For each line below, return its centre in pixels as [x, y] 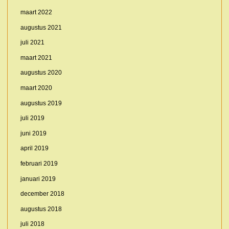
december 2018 [42, 194]
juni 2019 [33, 133]
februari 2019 [39, 163]
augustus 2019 [41, 103]
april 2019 [34, 148]
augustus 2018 [41, 209]
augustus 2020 [41, 73]
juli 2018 [32, 224]
